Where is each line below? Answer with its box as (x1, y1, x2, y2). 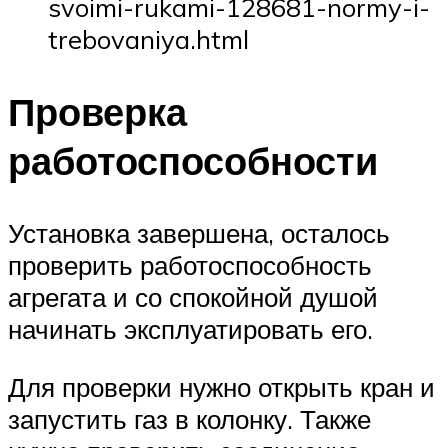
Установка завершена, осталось (8, 217, 390, 250)
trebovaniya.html (48, 23, 249, 56)
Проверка (8, 87, 187, 137)
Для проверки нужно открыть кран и (8, 370, 435, 403)
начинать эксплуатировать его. (8, 313, 373, 346)
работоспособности (8, 136, 378, 186)
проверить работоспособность (8, 249, 372, 282)
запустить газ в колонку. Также (8, 402, 371, 435)
